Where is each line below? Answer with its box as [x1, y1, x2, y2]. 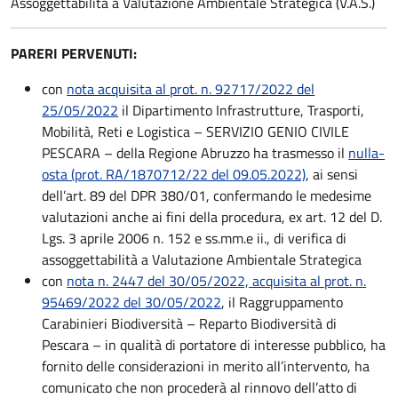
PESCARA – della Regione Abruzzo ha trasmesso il [42, 142, 349, 163]
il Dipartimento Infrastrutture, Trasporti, [118, 99, 365, 121]
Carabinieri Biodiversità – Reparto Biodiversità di [42, 313, 338, 334]
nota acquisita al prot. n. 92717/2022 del [67, 78, 315, 99]
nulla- [348, 142, 386, 163]
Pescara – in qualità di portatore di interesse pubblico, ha [42, 334, 386, 355]
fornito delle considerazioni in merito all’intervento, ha [42, 355, 370, 377]
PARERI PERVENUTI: [11, 43, 137, 64]
